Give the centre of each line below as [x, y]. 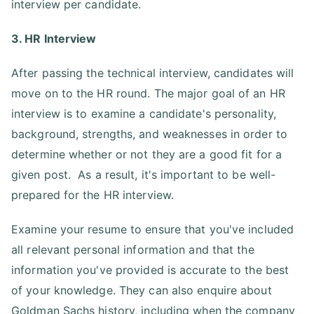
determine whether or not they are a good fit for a [147, 155]
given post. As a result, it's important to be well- [144, 175]
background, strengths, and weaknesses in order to [149, 134]
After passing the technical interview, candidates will [153, 73]
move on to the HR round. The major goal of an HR [148, 94]
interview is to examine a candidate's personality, [144, 114]
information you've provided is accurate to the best [150, 270]
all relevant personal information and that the [133, 250]
